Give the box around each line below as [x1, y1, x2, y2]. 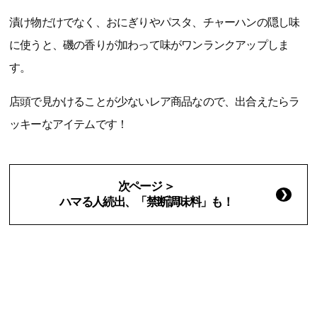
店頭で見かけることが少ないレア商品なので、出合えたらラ [9, 96, 300, 108]
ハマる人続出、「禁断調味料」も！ [59, 195, 233, 209]
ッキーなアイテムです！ [9, 118, 128, 131]
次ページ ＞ [117, 180, 175, 194]
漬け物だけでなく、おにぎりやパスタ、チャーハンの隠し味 [9, 16, 300, 29]
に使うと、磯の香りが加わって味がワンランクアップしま [9, 39, 289, 52]
